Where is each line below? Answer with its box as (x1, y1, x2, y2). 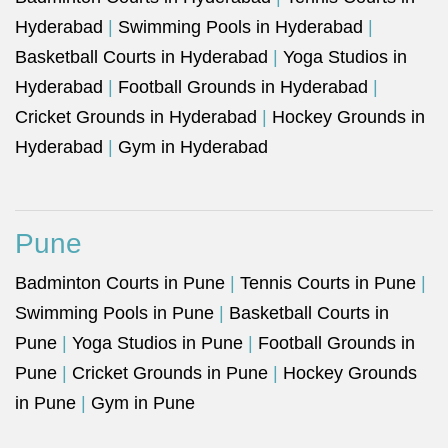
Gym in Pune (91, 393, 195, 413)
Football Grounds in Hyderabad (118, 77, 368, 97)
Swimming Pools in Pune (15, 303, 214, 323)
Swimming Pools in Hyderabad (118, 17, 363, 37)
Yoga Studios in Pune (72, 333, 243, 353)
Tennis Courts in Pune (240, 273, 416, 293)
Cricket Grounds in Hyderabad (15, 107, 257, 127)
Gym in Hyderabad (118, 137, 268, 157)
